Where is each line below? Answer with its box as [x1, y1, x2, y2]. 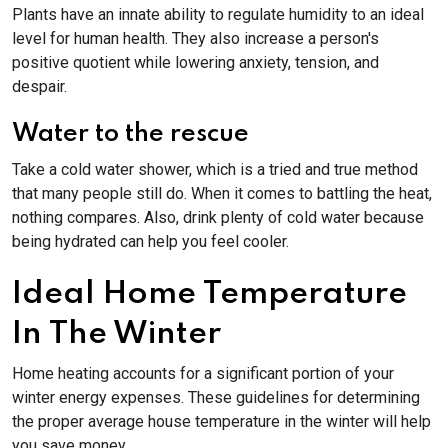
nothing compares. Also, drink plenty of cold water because [12, 208, 424, 227]
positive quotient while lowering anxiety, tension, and [12, 53, 379, 72]
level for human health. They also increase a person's [12, 29, 379, 48]
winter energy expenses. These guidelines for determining [12, 388, 420, 407]
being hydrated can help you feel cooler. [12, 232, 289, 251]
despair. [12, 77, 67, 96]
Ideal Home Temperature [12, 278, 407, 310]
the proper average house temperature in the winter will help [12, 412, 431, 431]
